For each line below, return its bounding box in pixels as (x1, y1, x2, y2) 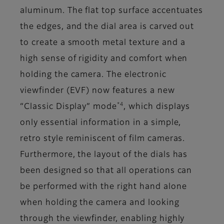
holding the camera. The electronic (20, 71, 166, 79)
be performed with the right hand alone (20, 183, 187, 191)
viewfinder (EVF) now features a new (20, 87, 175, 95)
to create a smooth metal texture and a (20, 39, 185, 47)
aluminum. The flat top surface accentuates (20, 7, 203, 15)
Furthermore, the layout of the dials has (20, 151, 188, 159)
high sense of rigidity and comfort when (20, 55, 188, 63)
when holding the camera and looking (20, 199, 179, 207)
